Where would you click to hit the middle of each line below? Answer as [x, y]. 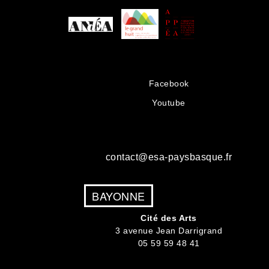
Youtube [169, 103]
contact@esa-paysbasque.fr [169, 157]
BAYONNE [119, 196]
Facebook [169, 84]
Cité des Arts [169, 218]
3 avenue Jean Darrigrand [169, 231]
